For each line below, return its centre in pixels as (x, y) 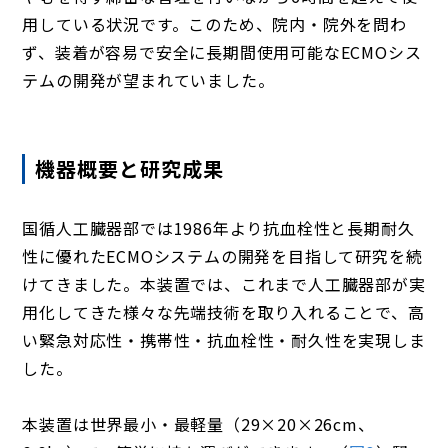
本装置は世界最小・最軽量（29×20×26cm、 (198, 424)
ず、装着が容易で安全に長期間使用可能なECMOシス (222, 52)
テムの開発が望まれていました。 (148, 80)
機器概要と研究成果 (130, 168)
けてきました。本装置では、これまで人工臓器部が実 (224, 284)
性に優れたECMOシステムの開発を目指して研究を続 (222, 256)
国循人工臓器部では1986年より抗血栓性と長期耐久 (218, 228)
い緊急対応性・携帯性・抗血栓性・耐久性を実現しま (224, 340)
